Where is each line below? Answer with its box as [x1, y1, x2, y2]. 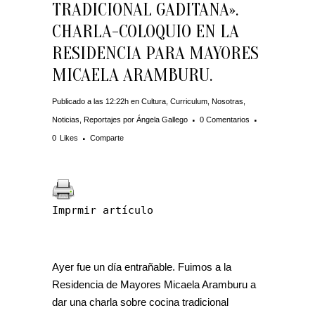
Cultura [141, 97, 166, 105]
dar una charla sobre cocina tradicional [52, 296, 229, 308]
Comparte [90, 134, 124, 142]
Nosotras [212, 97, 243, 105]
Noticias [52, 115, 79, 124]
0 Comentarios [200, 115, 250, 124]
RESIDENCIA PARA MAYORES [52, 43, 259, 64]
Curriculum [170, 97, 207, 105]
